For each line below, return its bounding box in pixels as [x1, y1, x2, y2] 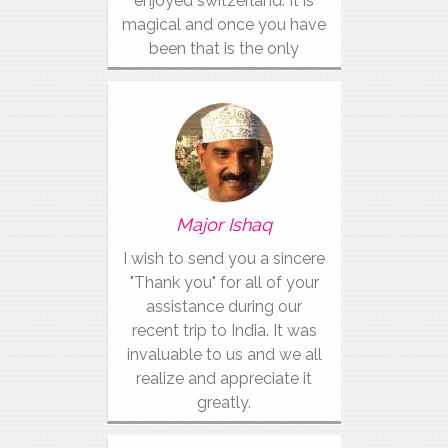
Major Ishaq [176, 214, 272, 235]
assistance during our [146, 297, 302, 316]
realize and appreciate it [136, 369, 312, 388]
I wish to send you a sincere [123, 249, 325, 268]
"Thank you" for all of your [129, 273, 319, 292]
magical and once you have [122, 15, 326, 34]
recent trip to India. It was [131, 321, 317, 340]
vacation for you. [162, 63, 286, 82]
